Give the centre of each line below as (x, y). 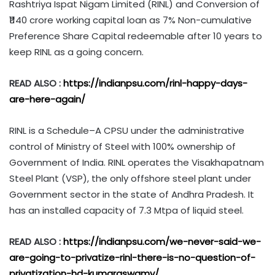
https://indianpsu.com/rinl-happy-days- (155, 83)
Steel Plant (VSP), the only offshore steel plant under (130, 179)
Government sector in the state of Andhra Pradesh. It (132, 195)
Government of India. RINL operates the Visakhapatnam (137, 163)
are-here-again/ (47, 99)
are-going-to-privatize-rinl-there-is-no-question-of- (132, 258)
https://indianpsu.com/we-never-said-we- (162, 242)
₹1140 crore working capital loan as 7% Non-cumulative (130, 20)
